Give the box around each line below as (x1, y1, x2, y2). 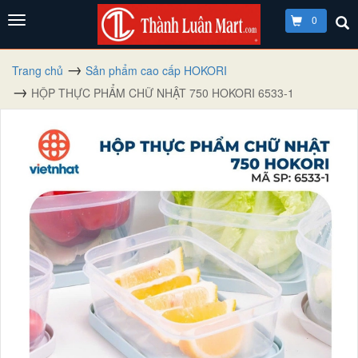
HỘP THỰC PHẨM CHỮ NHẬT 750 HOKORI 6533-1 (31, 84, 294, 101)
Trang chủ (12, 62, 63, 78)
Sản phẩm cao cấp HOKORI (86, 62, 227, 78)
